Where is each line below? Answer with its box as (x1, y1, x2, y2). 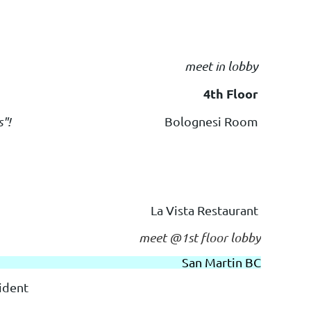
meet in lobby (185, 58, 258, 74)
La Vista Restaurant (151, 202, 261, 217)
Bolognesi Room (165, 114, 258, 129)
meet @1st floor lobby (136, 229, 261, 245)
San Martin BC (182, 254, 261, 269)
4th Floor (203, 85, 258, 102)
